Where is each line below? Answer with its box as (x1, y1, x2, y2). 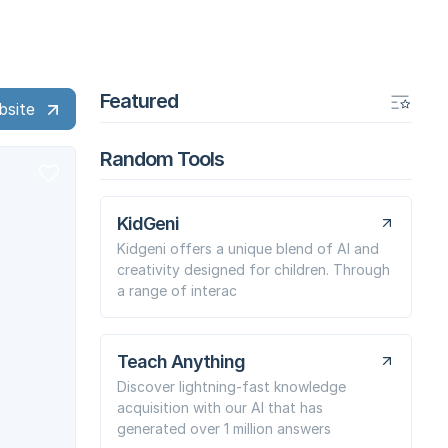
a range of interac (117, 281, 237, 299)
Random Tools (100, 146, 224, 171)
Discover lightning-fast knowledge (117, 377, 346, 395)
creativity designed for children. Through (117, 260, 390, 278)
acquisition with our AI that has (117, 398, 323, 416)
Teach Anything (117, 350, 245, 372)
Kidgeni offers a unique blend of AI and (117, 239, 379, 257)
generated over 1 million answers (117, 419, 331, 437)
